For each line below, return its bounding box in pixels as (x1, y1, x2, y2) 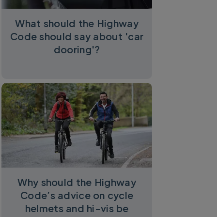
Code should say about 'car (10, 30, 144, 42)
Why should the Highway (17, 175, 136, 188)
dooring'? (53, 43, 100, 55)
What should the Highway (15, 16, 139, 29)
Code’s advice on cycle (20, 188, 134, 201)
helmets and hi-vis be (25, 201, 129, 214)
